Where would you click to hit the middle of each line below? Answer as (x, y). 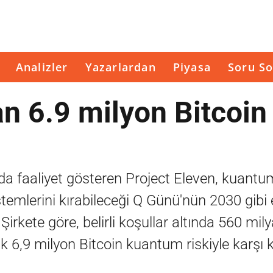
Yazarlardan (120, 67)
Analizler (42, 67)
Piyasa (192, 67)
